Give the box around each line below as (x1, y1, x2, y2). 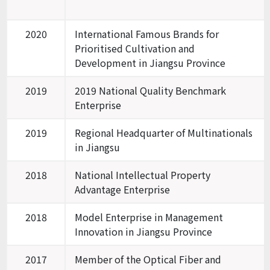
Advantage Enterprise (75, 181, 170, 196)
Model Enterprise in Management (75, 209, 223, 224)
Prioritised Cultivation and (75, 40, 195, 55)
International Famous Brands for (75, 26, 219, 41)
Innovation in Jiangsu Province (75, 224, 212, 239)
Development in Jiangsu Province (75, 55, 225, 70)
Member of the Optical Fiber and (75, 251, 221, 266)
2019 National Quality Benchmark (75, 83, 226, 98)
